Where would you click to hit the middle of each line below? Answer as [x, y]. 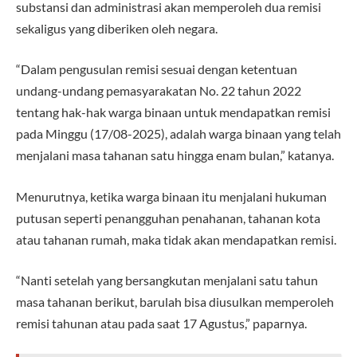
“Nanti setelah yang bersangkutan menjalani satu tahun [167, 280]
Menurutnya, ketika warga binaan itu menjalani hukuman [171, 196]
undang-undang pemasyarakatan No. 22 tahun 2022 [159, 91]
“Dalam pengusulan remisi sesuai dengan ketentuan [157, 69]
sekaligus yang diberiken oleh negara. [117, 28]
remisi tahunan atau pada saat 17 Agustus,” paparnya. [161, 324]
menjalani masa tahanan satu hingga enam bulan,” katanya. [175, 155]
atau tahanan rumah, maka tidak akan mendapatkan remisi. [176, 239]
